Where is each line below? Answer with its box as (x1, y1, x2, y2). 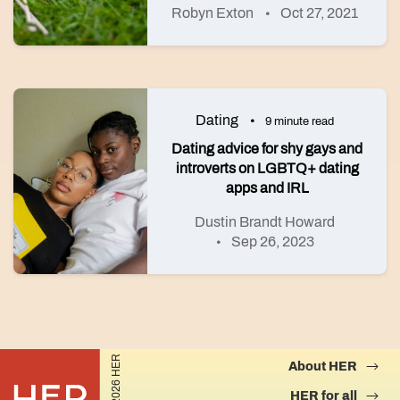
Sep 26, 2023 (230, 234, 314, 249)
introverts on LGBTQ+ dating (175, 161, 359, 176)
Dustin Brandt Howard (195, 214, 335, 229)
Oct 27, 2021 (280, 5, 358, 21)
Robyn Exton (171, 5, 254, 21)
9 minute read (265, 115, 334, 128)
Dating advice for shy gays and (171, 141, 362, 156)
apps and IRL (225, 180, 309, 196)
